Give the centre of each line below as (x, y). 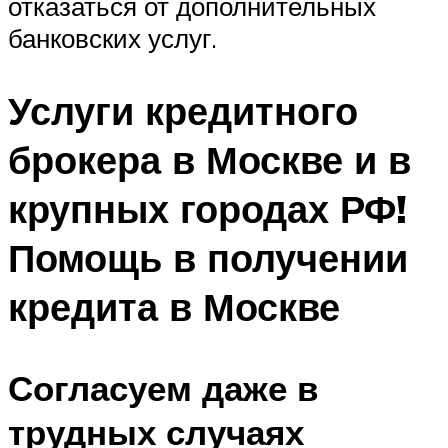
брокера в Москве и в (209, 159)
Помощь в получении (208, 257)
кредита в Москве (174, 306)
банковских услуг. (112, 37)
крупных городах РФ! (207, 208)
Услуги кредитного (183, 110)
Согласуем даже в (163, 387)
